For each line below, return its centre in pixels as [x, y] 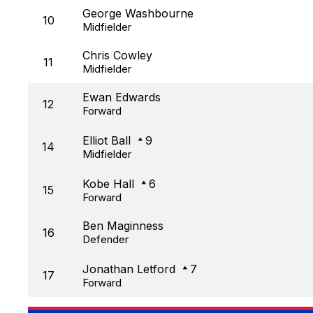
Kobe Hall [108, 184]
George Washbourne [138, 14]
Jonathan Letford [129, 269]
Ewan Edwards [122, 97]
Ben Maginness [123, 226]
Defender [105, 240]
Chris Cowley [117, 56]
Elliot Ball [107, 141]
